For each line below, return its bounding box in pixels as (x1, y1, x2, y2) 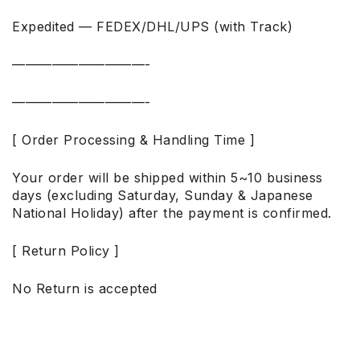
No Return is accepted (12, 280, 157, 297)
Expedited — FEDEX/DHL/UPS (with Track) (12, 18, 292, 35)
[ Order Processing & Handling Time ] (12, 132, 255, 149)
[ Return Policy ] (12, 243, 120, 260)
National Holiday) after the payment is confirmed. (12, 205, 332, 222)
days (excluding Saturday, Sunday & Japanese (12, 187, 313, 204)
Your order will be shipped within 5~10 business (12, 170, 323, 186)
